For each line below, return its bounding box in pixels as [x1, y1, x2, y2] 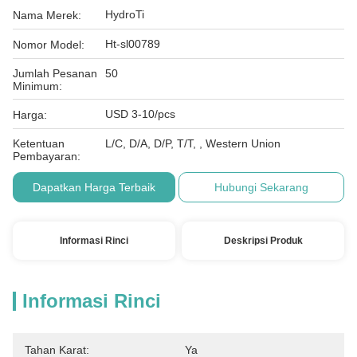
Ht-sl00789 [105, 37, 160, 50]
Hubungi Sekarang [214, 181, 309, 194]
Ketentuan [13, 137, 65, 150]
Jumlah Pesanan [13, 67, 97, 80]
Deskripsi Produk [223, 235, 303, 246]
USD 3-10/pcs [105, 108, 175, 120]
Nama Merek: [13, 9, 81, 22]
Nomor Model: [13, 38, 84, 51]
